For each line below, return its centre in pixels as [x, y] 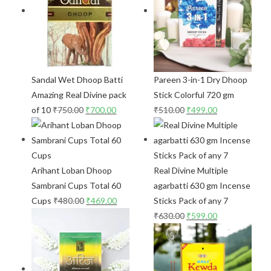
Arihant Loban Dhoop [72, 171]
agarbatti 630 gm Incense [202, 186]
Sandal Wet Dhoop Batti [77, 80]
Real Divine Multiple [191, 171]
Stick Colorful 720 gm [194, 95]
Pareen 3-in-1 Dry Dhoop [201, 80]
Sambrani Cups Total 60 [77, 186]
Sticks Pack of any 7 [191, 201]
